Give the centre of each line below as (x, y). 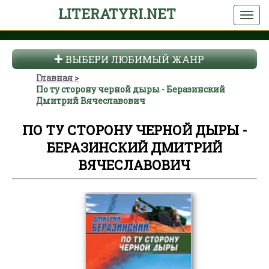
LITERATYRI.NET (117, 14)
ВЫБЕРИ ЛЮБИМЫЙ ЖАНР (134, 59)
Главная (54, 78)
